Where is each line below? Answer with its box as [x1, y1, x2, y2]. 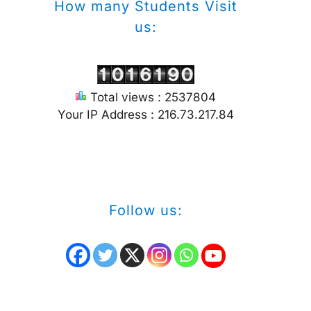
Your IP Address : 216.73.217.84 [58, 108, 234, 121]
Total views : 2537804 [87, 90, 216, 104]
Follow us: [109, 202, 183, 219]
